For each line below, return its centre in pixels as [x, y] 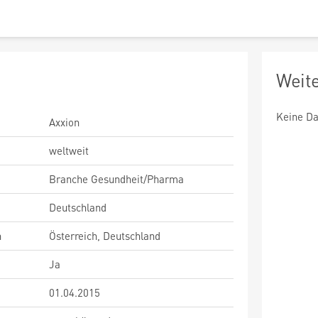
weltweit [69, 150]
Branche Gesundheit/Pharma [116, 179]
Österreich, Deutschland [105, 236]
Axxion [64, 122]
